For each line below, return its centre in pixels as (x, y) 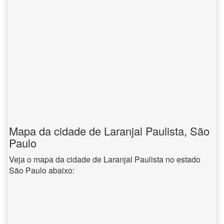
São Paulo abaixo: (42, 170)
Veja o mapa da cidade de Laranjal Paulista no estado (105, 159)
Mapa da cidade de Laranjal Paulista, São (109, 131)
